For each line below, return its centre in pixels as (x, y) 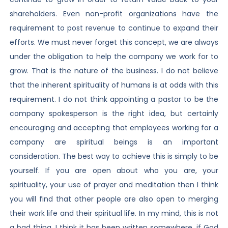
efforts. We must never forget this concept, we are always (114, 42)
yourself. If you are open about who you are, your (114, 171)
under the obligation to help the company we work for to (114, 57)
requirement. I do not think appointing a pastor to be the (114, 99)
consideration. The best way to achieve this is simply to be (114, 156)
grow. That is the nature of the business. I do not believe (114, 71)
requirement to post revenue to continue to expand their (114, 28)
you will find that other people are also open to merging (114, 199)
